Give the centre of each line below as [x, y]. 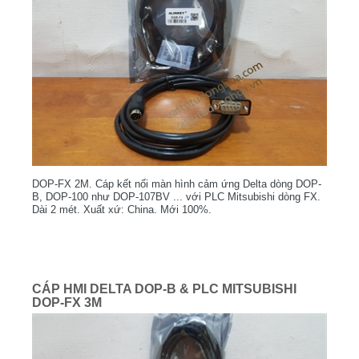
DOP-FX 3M [67, 302]
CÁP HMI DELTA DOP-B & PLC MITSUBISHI [164, 288]
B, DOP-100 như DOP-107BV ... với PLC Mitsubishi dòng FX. [176, 196]
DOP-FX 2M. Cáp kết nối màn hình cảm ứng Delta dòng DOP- [177, 184]
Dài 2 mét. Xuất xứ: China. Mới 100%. [122, 209]
